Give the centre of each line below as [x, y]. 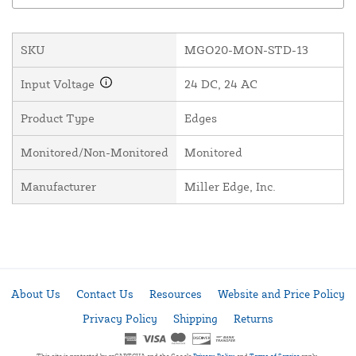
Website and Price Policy [281, 294]
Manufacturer [58, 187]
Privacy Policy [120, 318]
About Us [36, 294]
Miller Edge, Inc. [230, 187]
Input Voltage [59, 84]
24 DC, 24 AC [221, 84]
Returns [253, 318]
